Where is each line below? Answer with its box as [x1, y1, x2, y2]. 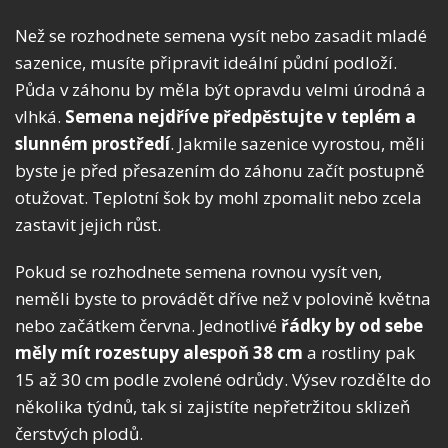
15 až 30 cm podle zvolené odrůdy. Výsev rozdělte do [15, 368, 431, 392]
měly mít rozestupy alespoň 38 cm [15, 341, 303, 365]
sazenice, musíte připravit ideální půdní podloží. [15, 51, 397, 75]
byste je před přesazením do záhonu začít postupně [15, 159, 425, 183]
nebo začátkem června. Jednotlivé [15, 314, 277, 338]
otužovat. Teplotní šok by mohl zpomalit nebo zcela [15, 186, 422, 210]
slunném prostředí [15, 132, 170, 156]
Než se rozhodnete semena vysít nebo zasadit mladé [15, 24, 427, 48]
